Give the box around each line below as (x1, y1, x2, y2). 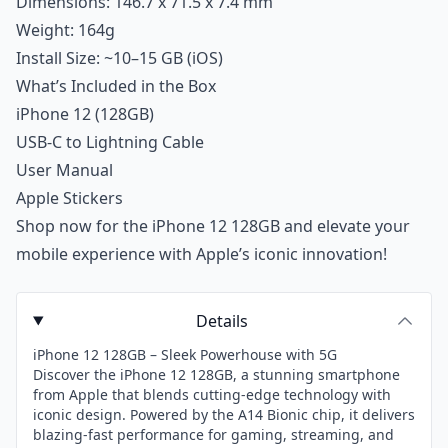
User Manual (16, 159, 113, 181)
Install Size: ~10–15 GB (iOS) (16, 47, 223, 69)
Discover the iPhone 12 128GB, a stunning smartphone (33, 365, 400, 384)
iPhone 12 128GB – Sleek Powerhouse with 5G (33, 345, 337, 364)
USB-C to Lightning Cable (16, 131, 204, 153)
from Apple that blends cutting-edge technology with (33, 385, 391, 404)
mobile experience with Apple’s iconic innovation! (16, 243, 387, 265)
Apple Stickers (16, 187, 123, 209)
